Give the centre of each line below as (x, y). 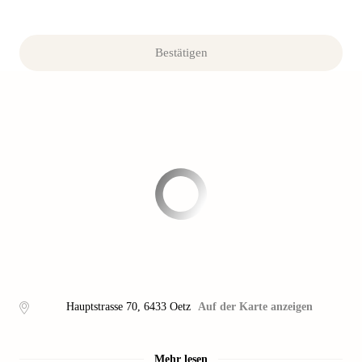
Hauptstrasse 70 (102, 307)
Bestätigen (181, 53)
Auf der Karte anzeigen (255, 307)
